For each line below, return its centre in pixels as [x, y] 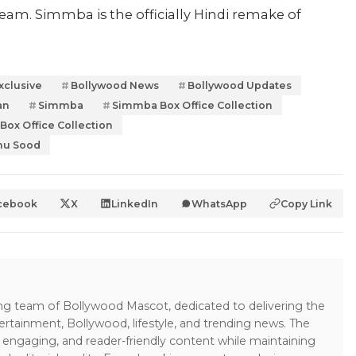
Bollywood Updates [240, 85]
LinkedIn [135, 203]
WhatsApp [219, 203]
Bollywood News [115, 85]
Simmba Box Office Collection [192, 105]
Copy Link [306, 203]
